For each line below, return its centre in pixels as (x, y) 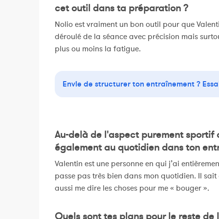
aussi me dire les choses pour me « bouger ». (132, 188)
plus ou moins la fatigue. (98, 49)
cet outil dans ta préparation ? (121, 8)
